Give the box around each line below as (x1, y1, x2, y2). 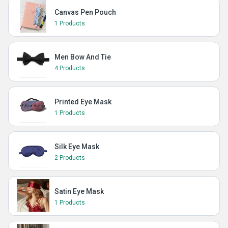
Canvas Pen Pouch (54, 8, 116, 16)
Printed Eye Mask (54, 98, 111, 106)
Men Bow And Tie (54, 53, 111, 61)
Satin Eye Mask (54, 187, 104, 195)
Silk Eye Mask (54, 142, 99, 151)
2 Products (54, 154, 85, 161)
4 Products (54, 65, 85, 72)
